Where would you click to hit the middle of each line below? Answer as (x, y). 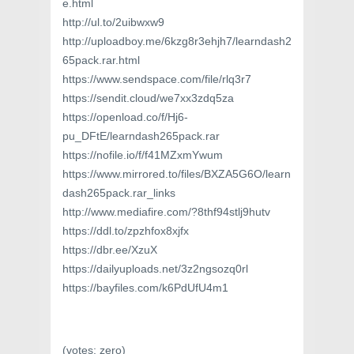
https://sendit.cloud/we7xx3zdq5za (148, 98)
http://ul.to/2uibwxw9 (113, 23)
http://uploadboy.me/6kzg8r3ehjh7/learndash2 (177, 41)
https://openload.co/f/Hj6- (125, 117)
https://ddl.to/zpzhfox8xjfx (126, 231)
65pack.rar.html (101, 60)
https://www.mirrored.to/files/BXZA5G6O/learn (177, 174)
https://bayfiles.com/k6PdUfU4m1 (145, 288)
